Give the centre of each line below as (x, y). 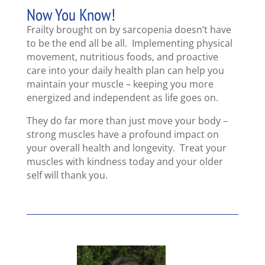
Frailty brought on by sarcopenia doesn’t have (129, 30)
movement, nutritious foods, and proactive (122, 57)
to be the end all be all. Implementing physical (129, 43)
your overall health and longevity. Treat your (126, 148)
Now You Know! (71, 15)
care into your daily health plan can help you (125, 71)
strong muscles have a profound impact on (122, 135)
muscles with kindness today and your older (125, 162)
